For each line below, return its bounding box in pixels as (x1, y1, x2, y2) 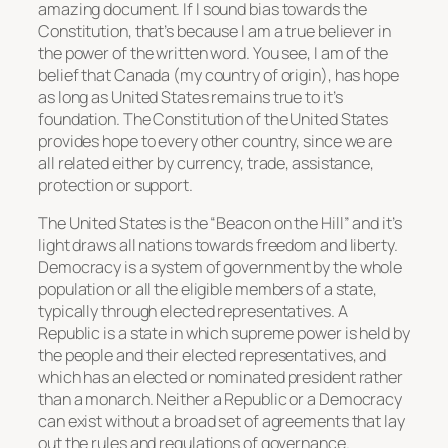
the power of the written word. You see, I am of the (38, 41, 388, 64)
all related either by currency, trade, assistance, (38, 151, 374, 174)
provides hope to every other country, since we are (38, 129, 392, 152)
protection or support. (38, 173, 193, 196)
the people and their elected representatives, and (38, 344, 387, 367)
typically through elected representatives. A (38, 300, 348, 323)
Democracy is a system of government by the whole (38, 256, 403, 279)
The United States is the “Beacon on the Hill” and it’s (38, 212, 402, 235)
